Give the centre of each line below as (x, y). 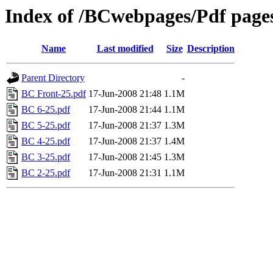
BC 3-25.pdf (46, 157)
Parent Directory (53, 78)
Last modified (125, 49)
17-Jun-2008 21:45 (125, 157)
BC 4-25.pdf (46, 141)
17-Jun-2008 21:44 (125, 110)
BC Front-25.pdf (54, 94)
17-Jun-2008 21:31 (125, 173)
